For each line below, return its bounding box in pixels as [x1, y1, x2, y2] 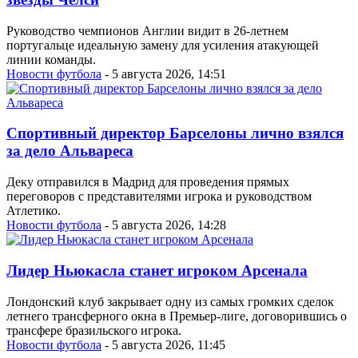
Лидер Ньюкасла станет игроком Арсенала [6, 261, 308, 279]
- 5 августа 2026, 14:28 [101, 218, 226, 233]
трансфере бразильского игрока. [6, 323, 181, 337]
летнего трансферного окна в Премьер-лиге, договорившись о [6, 308, 347, 323]
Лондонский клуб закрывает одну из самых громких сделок [6, 294, 334, 308]
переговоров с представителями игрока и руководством [6, 189, 312, 204]
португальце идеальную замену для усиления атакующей [6, 38, 319, 52]
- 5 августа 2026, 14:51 [101, 66, 226, 81]
